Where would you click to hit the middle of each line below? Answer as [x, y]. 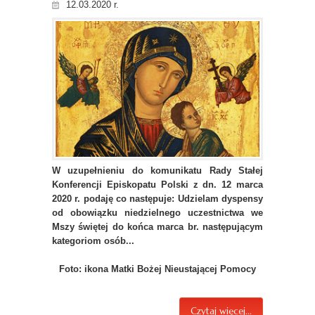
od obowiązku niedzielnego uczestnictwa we [157, 213]
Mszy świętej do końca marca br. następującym [157, 227]
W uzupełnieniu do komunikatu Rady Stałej [157, 171]
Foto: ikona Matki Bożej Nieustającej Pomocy [157, 269]
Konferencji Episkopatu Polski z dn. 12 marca [157, 185]
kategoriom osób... [95, 241]
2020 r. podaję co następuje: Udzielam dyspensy [157, 199]
